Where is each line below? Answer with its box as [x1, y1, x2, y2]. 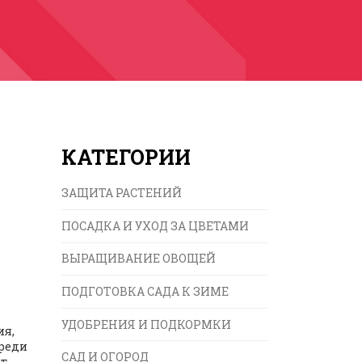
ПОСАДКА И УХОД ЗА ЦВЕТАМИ [61, 217, 249, 234]
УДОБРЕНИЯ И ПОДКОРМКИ [61, 316, 231, 332]
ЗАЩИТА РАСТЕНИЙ [61, 185, 182, 201]
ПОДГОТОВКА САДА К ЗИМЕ [61, 283, 229, 299]
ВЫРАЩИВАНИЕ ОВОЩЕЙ [61, 250, 216, 267]
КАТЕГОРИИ [61, 144, 191, 171]
